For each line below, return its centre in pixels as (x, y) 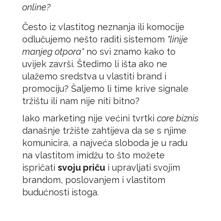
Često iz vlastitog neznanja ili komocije (103, 27)
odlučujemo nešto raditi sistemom (95, 39)
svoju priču (81, 167)
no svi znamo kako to (130, 52)
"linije (178, 39)
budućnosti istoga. (60, 192)
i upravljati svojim (143, 167)
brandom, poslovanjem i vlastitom (94, 180)
